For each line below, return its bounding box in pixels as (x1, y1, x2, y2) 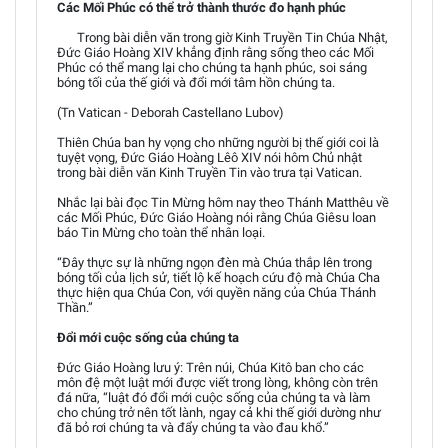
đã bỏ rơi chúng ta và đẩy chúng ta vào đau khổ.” (57, 419, 329, 435)
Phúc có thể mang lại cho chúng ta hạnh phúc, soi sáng (57, 59, 367, 75)
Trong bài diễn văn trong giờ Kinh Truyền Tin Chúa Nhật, (77, 29, 388, 45)
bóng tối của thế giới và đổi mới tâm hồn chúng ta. (57, 74, 335, 90)
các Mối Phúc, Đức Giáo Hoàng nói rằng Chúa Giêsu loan (57, 209, 376, 225)
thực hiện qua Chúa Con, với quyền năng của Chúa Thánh (57, 284, 376, 300)
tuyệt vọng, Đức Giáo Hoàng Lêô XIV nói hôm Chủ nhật (57, 149, 362, 165)
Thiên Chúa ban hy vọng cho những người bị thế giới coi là (57, 134, 379, 150)
